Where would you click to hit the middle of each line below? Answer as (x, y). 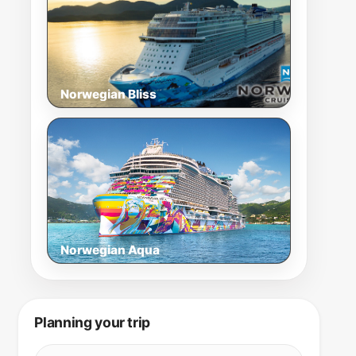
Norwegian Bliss (109, 94)
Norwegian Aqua (110, 250)
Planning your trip (93, 323)
